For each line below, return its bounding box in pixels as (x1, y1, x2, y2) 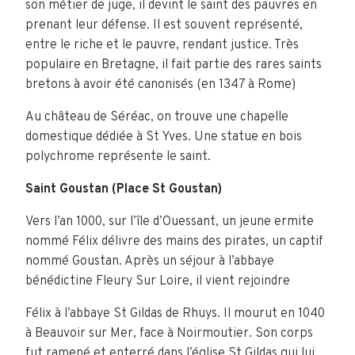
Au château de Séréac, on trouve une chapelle (25, 109, 288, 125)
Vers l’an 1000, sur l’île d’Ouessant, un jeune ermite (25, 214, 314, 230)
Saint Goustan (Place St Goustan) (25, 181, 222, 197)
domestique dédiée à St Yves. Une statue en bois (25, 129, 302, 145)
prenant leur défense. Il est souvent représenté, (25, 17, 303, 33)
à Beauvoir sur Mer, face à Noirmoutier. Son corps (25, 326, 313, 342)
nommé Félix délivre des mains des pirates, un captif (25, 234, 323, 250)
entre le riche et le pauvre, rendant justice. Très (25, 37, 299, 53)
